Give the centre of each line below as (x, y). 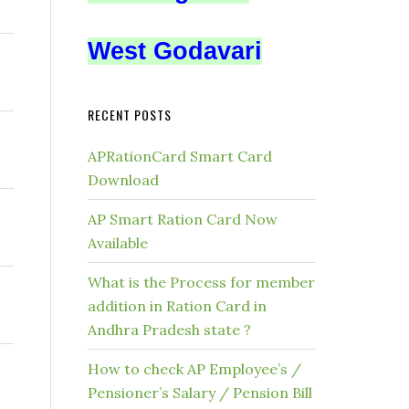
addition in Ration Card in (177, 306)
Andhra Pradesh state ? (169, 330)
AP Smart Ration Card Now (183, 219)
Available (118, 243)
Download (123, 180)
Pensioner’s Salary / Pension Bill (200, 393)
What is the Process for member (201, 282)
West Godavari (175, 51)
